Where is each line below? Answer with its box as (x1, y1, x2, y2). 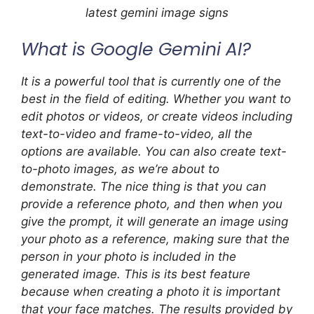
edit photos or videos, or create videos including (21, 109, 292, 123)
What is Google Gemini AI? (21, 36, 251, 62)
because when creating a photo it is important (21, 284, 280, 299)
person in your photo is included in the (21, 249, 236, 264)
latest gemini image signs (86, 6, 228, 20)
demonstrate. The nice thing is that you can (21, 179, 266, 193)
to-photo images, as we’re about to (21, 161, 219, 176)
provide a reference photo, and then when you (21, 196, 282, 211)
